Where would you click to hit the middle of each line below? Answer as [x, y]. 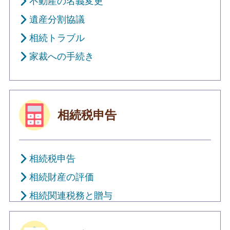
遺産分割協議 [57, 19]
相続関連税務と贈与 [71, 195]
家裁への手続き [61, 56]
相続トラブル [57, 38]
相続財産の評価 [61, 177]
